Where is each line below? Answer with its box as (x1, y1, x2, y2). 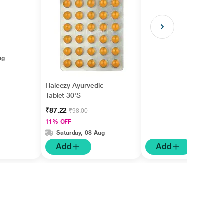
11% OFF (45, 118, 72, 125)
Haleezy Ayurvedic (45, 81, 104, 89)
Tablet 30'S (45, 91, 81, 99)
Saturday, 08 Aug (56, 129, 105, 136)
